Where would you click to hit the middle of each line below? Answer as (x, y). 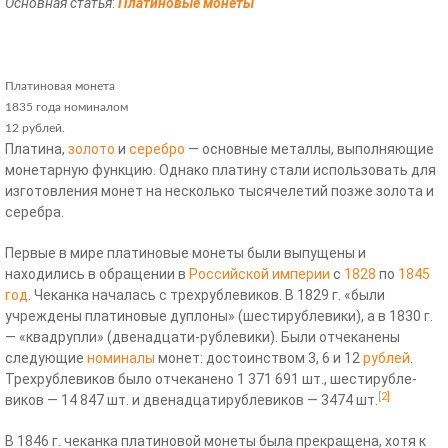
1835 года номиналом (66, 106)
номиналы (121, 358)
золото (91, 149)
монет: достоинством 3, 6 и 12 (259, 358)
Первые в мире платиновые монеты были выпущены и (185, 253)
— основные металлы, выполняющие (309, 149)
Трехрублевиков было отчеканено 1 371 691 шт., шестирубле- (211, 379)
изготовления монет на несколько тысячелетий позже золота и (219, 191)
